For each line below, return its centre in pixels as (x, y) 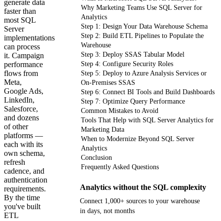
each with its (23, 144)
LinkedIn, (19, 100)
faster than (20, 11)
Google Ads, (24, 91)
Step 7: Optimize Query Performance (133, 101)
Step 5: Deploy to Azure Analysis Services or (144, 73)
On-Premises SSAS (108, 82)
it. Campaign (24, 55)
